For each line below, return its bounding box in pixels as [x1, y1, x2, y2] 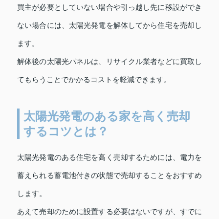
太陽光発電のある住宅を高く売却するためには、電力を [17, 153, 202, 162]
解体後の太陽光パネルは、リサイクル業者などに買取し [17, 58, 202, 66]
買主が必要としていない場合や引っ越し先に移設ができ [17, 3, 202, 12]
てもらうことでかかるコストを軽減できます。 [17, 76, 171, 84]
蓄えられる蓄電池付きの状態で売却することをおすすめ [17, 172, 202, 180]
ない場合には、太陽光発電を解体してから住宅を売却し [17, 22, 202, 30]
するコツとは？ [23, 125, 109, 138]
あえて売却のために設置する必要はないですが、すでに [17, 208, 202, 216]
